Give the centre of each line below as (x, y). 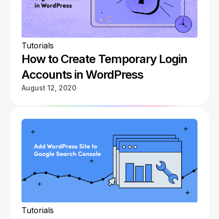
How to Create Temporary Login (105, 59)
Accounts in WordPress (82, 75)
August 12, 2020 (49, 88)
